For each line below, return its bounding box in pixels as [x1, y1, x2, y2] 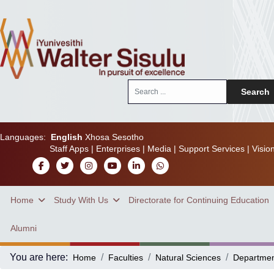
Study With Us [54, 195, 108, 205]
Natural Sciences [155, 253, 221, 262]
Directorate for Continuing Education [128, 195, 269, 205]
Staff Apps [49, 144, 89, 154]
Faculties [108, 253, 143, 262]
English [51, 132, 83, 142]
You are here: [10, 252, 73, 262]
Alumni [10, 223, 37, 233]
